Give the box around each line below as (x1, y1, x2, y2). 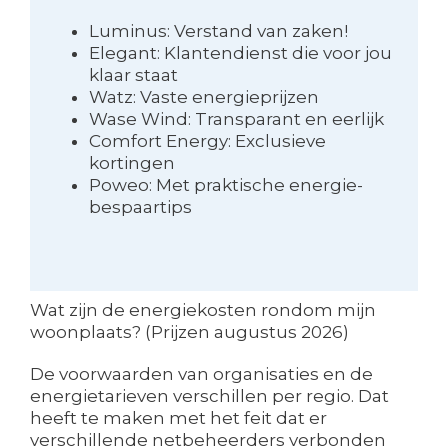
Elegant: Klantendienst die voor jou (88, 42, 392, 63)
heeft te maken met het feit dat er (30, 407, 327, 428)
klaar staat (88, 64, 178, 85)
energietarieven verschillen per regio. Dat (30, 385, 389, 406)
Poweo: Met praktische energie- (88, 174, 363, 195)
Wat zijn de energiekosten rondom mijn (30, 299, 376, 320)
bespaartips (88, 196, 192, 217)
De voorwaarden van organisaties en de (30, 363, 373, 384)
